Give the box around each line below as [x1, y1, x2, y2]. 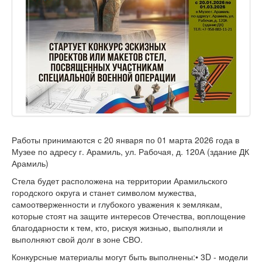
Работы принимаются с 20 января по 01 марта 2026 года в [12, 134, 239, 146]
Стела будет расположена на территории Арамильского [12, 175, 227, 187]
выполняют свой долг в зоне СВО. [12, 233, 143, 246]
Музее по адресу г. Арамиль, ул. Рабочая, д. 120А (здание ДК [12, 146, 249, 158]
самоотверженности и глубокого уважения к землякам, [12, 198, 222, 211]
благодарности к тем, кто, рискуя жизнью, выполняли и [12, 222, 223, 234]
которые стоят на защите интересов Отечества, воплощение [12, 210, 246, 222]
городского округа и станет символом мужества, [12, 187, 196, 199]
